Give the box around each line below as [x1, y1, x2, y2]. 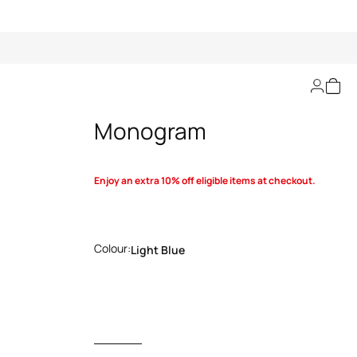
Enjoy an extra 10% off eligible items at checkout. [93, 174, 316, 187]
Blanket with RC [93, 84, 257, 114]
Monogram [93, 116, 206, 146]
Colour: [93, 241, 131, 256]
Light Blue [130, 242, 185, 257]
